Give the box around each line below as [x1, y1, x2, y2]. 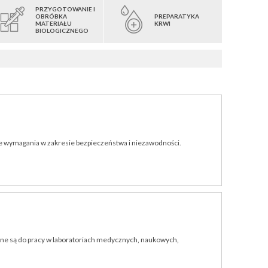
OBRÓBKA [35, 12, 68, 20]
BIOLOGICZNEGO [35, 26, 89, 34]
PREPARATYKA [154, 12, 199, 20]
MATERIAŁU [35, 19, 72, 27]
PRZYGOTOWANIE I [35, 5, 96, 13]
